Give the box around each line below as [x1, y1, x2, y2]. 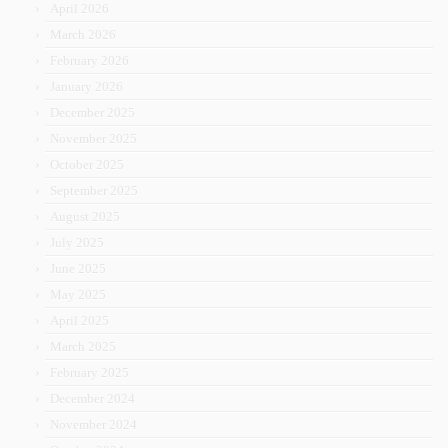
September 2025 [50, 183, 138, 199]
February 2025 [50, 365, 129, 381]
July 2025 [50, 235, 104, 251]
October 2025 [50, 157, 124, 173]
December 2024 [50, 391, 135, 407]
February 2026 [50, 53, 129, 69]
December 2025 [50, 105, 135, 121]
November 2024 [50, 417, 137, 433]
